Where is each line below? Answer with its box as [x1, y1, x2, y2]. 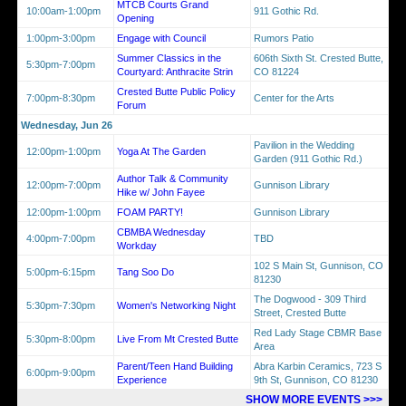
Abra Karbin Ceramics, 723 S [254, 360, 382, 372]
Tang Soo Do [117, 266, 174, 277]
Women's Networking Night [117, 299, 236, 311]
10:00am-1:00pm [21, 5, 101, 16]
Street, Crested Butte [254, 306, 346, 318]
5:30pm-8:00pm [21, 333, 95, 344]
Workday [117, 239, 157, 251]
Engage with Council [117, 32, 206, 43]
